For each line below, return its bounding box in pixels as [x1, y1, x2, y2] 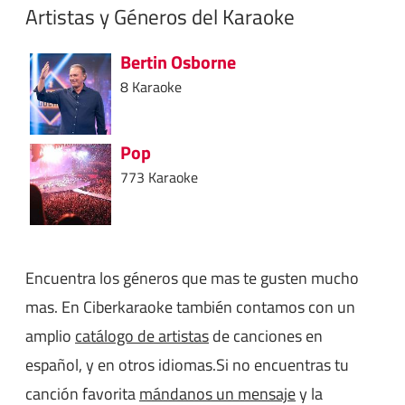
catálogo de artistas [75, 323, 209, 348]
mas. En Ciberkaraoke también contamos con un [25, 294, 355, 319]
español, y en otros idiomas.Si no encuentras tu [25, 352, 349, 377]
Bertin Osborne [120, 48, 236, 76]
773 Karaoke [120, 165, 198, 188]
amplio [25, 323, 75, 348]
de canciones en [209, 323, 323, 348]
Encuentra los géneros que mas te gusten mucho [25, 265, 359, 290]
